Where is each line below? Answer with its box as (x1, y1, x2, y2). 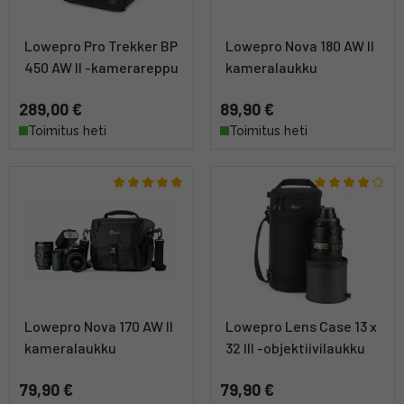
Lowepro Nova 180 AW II (225, 37, 374, 55)
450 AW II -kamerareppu (24, 59, 179, 77)
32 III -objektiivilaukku (225, 339, 365, 357)
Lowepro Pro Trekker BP (24, 37, 178, 55)
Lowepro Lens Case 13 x (225, 317, 377, 335)
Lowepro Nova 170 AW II (24, 317, 173, 335)
